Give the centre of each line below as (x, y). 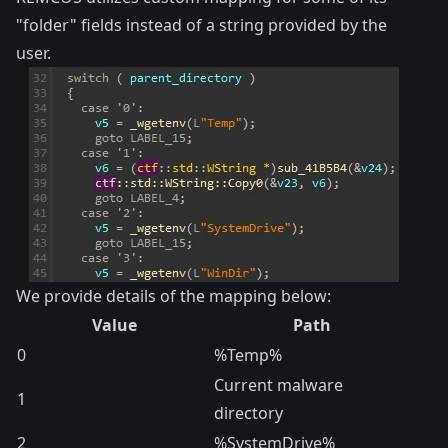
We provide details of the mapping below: (173, 296)
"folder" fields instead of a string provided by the (201, 25)
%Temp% (248, 355)
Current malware (278, 385)
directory (248, 413)
